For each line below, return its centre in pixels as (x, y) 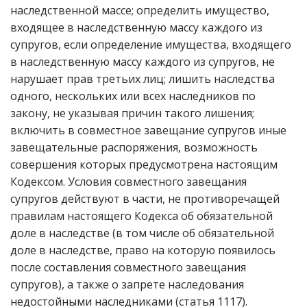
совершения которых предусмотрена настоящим (144, 164)
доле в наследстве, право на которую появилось (143, 250)
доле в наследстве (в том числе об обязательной (142, 233)
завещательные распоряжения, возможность (134, 147)
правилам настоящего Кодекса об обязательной (142, 216)
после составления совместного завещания (128, 267)
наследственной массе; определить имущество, (140, 10)
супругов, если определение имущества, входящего (151, 45)
